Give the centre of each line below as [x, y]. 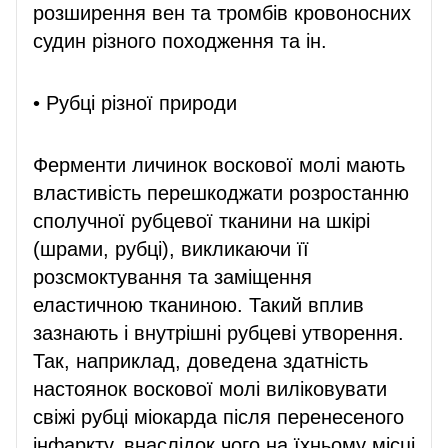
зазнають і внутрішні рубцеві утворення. [218, 332]
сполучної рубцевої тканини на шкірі [201, 220]
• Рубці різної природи [135, 102]
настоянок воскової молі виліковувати [210, 388]
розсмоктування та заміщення [172, 276]
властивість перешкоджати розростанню [221, 192]
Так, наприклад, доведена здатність [200, 360]
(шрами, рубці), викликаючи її [171, 248]
